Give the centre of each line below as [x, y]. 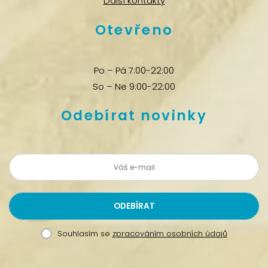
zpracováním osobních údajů [170, 234]
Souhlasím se [85, 234]
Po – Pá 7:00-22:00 [134, 70]
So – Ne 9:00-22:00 [134, 86]
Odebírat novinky [134, 115]
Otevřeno [134, 30]
